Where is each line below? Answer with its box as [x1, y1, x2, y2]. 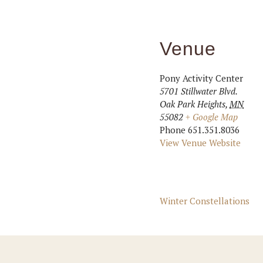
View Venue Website [160, 137, 241, 149]
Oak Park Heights [160, 98, 225, 110]
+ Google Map [186, 111, 238, 123]
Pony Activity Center [160, 72, 243, 84]
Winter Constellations [160, 195, 249, 207]
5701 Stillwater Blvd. [160, 85, 238, 97]
